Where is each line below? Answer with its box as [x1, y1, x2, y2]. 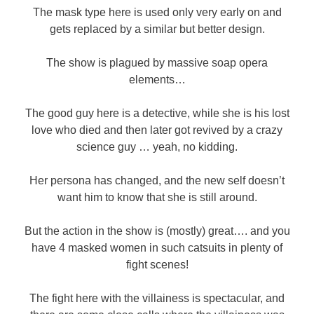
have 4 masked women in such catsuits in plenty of [32, 242, 282, 254]
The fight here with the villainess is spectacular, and [29, 292, 285, 305]
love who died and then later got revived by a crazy [32, 124, 282, 137]
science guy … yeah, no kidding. [76, 141, 238, 153]
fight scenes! [125, 259, 189, 271]
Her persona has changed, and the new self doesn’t [29, 175, 285, 187]
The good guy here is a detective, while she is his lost [25, 107, 289, 120]
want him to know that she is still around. [57, 191, 257, 204]
